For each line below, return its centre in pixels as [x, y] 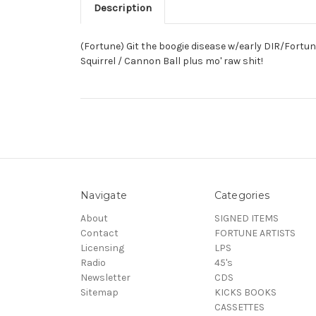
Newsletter [105, 277]
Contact [99, 233]
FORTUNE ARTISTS [255, 233]
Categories [242, 195]
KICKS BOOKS [245, 292]
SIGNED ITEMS [246, 218]
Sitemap [99, 292]
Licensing [102, 248]
